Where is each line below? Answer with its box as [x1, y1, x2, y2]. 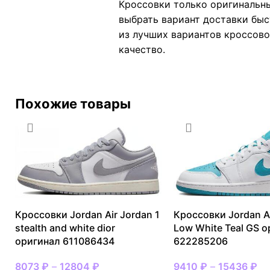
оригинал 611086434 [15, 235, 115, 248]
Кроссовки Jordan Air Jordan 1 [15, 209, 160, 221]
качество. [119, 43, 165, 55]
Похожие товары [15, 95, 131, 111]
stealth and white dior [15, 222, 115, 234]
